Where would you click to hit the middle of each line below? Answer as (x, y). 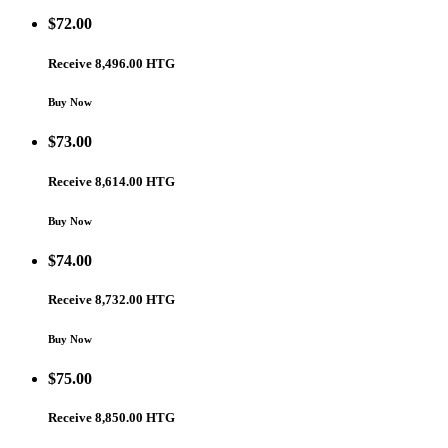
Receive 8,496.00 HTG (111, 63)
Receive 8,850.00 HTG (111, 417)
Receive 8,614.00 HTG (111, 181)
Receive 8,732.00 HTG (111, 299)
